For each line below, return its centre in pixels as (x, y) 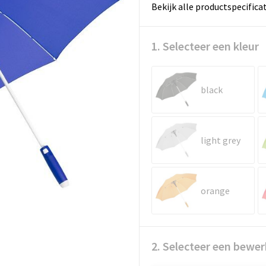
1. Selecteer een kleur (205, 46)
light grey (220, 140)
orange (215, 191)
